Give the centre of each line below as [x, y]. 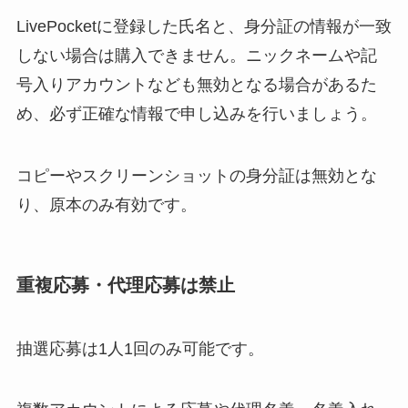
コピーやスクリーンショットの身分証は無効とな [196, 176]
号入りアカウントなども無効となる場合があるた [196, 85]
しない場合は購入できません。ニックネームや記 [196, 56]
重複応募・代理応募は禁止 [125, 286]
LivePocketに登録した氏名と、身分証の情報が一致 [204, 27]
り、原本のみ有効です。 [106, 205]
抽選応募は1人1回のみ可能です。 [140, 348]
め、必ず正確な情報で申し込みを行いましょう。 [196, 114]
